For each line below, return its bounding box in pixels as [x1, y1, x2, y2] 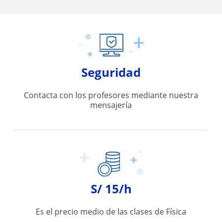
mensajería [90, 100, 132, 111]
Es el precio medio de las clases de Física [36, 206, 186, 217]
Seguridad [81, 64, 141, 80]
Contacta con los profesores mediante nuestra [24, 90, 198, 101]
